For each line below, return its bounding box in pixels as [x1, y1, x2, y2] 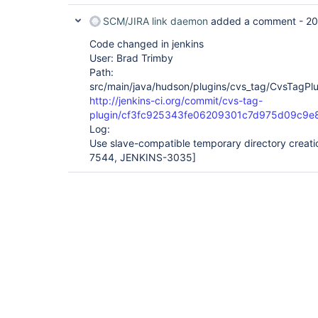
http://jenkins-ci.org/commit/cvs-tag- [89, 94, 263, 106]
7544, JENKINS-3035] [89, 151, 196, 163]
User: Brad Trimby [89, 52, 173, 64]
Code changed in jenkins [89, 38, 204, 50]
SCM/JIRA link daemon [103, 15, 208, 27]
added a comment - [208, 15, 306, 27]
